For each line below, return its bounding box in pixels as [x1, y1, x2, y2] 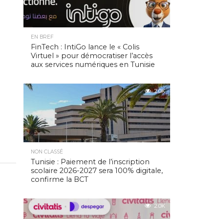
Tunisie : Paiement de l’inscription [31, 157, 150, 166]
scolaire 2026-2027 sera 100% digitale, [31, 166, 163, 175]
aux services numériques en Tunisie [31, 60, 155, 69]
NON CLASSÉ [31, 149, 63, 155]
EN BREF [31, 34, 54, 40]
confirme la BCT [31, 175, 88, 184]
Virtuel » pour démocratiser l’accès [31, 51, 153, 60]
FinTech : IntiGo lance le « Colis [31, 43, 139, 51]
